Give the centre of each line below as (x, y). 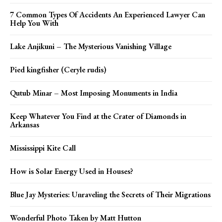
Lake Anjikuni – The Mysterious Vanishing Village (91, 46)
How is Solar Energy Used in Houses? (72, 171)
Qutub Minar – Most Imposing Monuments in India (94, 93)
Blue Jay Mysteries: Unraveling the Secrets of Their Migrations (110, 194)
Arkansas (25, 124)
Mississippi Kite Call (43, 148)
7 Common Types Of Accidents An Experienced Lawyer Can (108, 14)
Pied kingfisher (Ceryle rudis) (58, 69)
